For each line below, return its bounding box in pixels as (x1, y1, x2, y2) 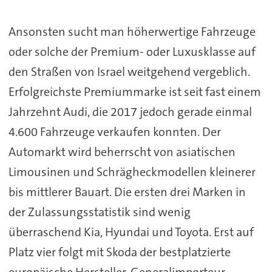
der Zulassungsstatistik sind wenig (8, 203, 191, 220)
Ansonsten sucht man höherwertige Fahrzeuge (8, 23, 256, 39)
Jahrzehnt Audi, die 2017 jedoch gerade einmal (8, 103, 252, 120)
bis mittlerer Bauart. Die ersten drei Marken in (8, 183, 246, 200)
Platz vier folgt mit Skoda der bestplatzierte (8, 243, 231, 260)
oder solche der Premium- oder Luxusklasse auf (8, 43, 256, 59)
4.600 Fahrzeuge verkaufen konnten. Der (8, 123, 221, 140)
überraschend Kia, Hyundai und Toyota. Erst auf (8, 223, 254, 240)
